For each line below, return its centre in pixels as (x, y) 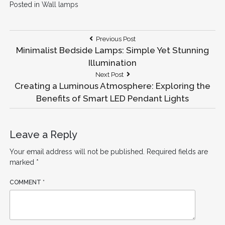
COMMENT (26, 182)
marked (23, 162)
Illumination (113, 63)
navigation (45, 60)
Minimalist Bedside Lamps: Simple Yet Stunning (113, 50)
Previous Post (116, 39)
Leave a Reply (43, 134)
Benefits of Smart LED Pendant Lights (113, 98)
